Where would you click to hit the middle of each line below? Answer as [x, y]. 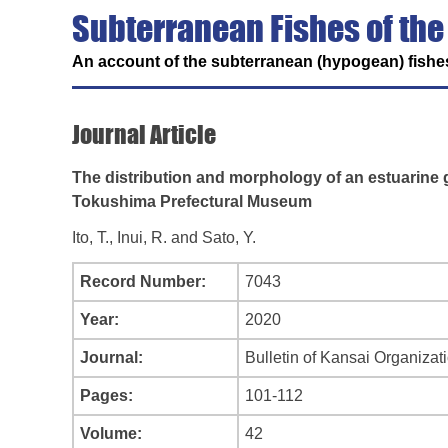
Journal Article [144, 134]
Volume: [111, 433]
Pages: [106, 395]
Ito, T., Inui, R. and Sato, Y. [164, 237]
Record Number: [143, 281]
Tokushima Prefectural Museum [192, 201]
